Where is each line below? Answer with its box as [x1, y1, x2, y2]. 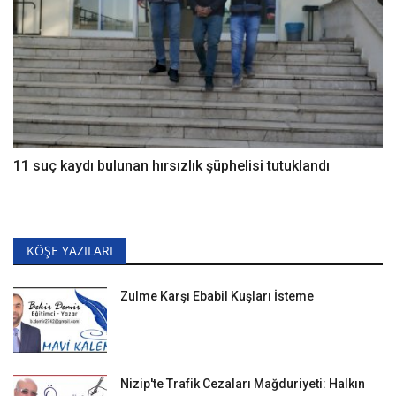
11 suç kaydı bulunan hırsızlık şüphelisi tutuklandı [13, 157, 330, 175]
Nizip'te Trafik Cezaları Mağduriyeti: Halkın [120, 377, 365, 392]
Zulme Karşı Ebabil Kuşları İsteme [120, 289, 314, 304]
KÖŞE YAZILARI [27, 242, 113, 260]
